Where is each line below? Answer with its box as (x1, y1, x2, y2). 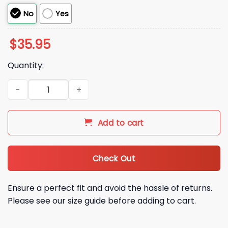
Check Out (92, 153, 136, 164)
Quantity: (8, 60, 44, 72)
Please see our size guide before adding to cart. (8, 194, 196, 207)
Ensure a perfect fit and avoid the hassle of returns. (8, 182, 212, 194)
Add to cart (97, 118, 144, 129)
